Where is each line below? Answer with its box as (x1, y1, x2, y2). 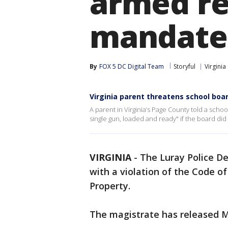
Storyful (174, 62, 195, 71)
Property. (90, 180, 133, 192)
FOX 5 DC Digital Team (99, 62, 164, 71)
